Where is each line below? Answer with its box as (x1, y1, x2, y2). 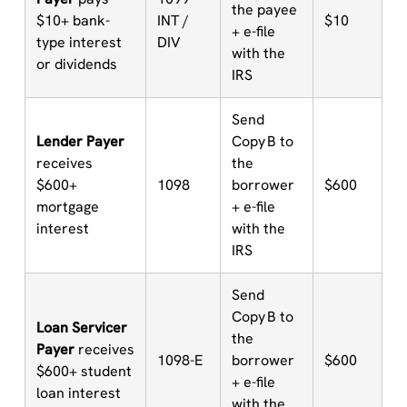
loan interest (35, 383, 121, 402)
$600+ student (35, 362, 132, 381)
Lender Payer (35, 132, 124, 151)
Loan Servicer (35, 318, 127, 337)
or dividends (35, 55, 117, 74)
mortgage (35, 197, 99, 216)
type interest (35, 33, 122, 52)
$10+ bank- (35, 11, 110, 30)
